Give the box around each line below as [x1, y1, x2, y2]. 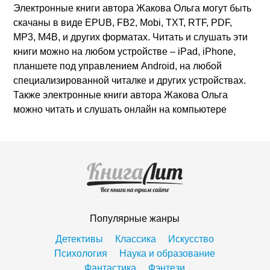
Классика [115, 234, 157, 244]
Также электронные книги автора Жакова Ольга [13, 90, 228, 100]
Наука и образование [119, 248, 216, 259]
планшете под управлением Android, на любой [13, 61, 222, 71]
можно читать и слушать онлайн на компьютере [13, 104, 227, 115]
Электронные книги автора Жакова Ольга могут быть [13, 3, 252, 13]
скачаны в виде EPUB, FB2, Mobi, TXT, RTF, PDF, [13, 17, 233, 28]
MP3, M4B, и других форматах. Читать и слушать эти [13, 32, 248, 42]
